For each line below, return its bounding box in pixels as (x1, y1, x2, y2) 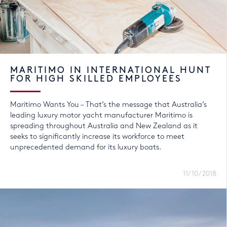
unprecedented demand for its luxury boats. (10, 144, 162, 152)
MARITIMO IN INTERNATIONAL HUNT (10, 66, 211, 75)
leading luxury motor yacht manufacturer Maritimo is (10, 112, 193, 120)
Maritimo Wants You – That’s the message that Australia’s (10, 101, 207, 109)
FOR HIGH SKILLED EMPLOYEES (10, 75, 182, 84)
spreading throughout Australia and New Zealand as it (10, 123, 198, 130)
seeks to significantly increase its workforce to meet (10, 133, 184, 141)
